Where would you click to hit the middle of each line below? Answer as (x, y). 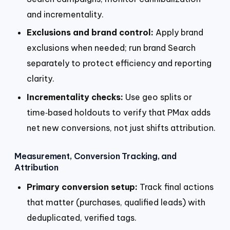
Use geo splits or (158, 97)
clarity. (41, 79)
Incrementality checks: (75, 97)
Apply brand (178, 33)
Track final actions (176, 187)
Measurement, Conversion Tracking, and (95, 156)
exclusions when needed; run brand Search (111, 48)
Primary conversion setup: (82, 187)
